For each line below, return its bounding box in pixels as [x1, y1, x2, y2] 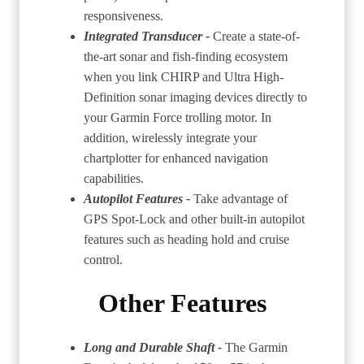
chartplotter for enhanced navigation [84, 150, 268, 165]
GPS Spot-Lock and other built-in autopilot [84, 211, 305, 226]
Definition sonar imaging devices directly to [84, 89, 307, 104]
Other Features [97, 288, 266, 318]
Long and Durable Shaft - [84, 340, 225, 354]
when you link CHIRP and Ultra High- [84, 69, 284, 84]
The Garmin [225, 340, 288, 354]
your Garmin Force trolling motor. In [84, 110, 271, 124]
